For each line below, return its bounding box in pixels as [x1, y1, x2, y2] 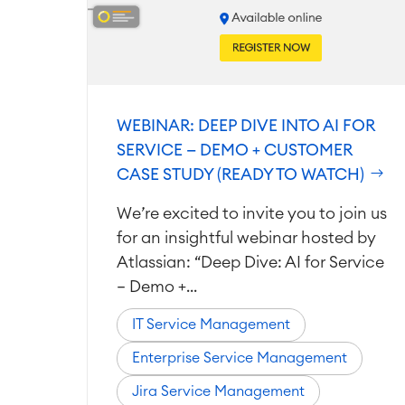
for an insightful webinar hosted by [117, 230, 376, 246]
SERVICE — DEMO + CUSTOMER [117, 142, 353, 158]
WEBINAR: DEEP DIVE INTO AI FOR [117, 118, 375, 134]
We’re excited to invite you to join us [117, 205, 387, 221]
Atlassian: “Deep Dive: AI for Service [117, 254, 384, 270]
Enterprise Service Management [132, 351, 347, 365]
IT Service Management [132, 317, 290, 332]
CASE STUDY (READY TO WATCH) [117, 166, 368, 183]
